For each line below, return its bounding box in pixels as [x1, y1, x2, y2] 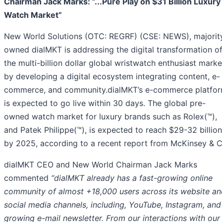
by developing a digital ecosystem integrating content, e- [4, 71, 220, 82]
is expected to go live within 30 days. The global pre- [4, 98, 206, 109]
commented [4, 173, 51, 183]
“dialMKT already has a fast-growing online [51, 173, 213, 183]
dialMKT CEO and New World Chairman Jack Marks [4, 160, 197, 170]
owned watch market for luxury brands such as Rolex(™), [4, 111, 217, 122]
